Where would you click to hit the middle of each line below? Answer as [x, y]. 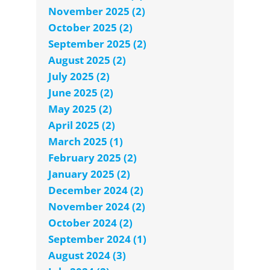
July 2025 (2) [79, 77]
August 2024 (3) [87, 256]
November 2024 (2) [97, 207]
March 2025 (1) [86, 142]
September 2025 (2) [97, 44]
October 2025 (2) [90, 28]
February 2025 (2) [93, 158]
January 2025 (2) [89, 174]
